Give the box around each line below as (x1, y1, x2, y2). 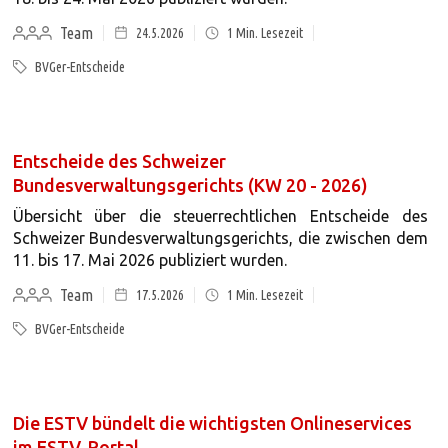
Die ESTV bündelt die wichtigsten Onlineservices (12, 413, 412, 433)
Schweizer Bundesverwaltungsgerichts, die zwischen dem (12, 229, 428, 247)
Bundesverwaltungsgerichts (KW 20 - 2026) (12, 175, 368, 195)
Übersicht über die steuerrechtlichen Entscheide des (12, 207, 428, 225)
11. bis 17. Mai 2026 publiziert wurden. (12, 251, 287, 269)
